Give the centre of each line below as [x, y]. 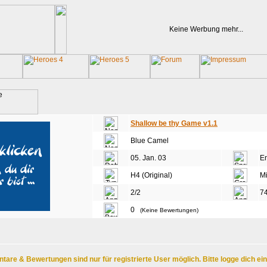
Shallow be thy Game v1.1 [174, 123]
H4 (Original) [151, 175]
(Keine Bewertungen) [169, 210]
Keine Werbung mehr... [206, 29]
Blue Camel [150, 141]
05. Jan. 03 [148, 158]
